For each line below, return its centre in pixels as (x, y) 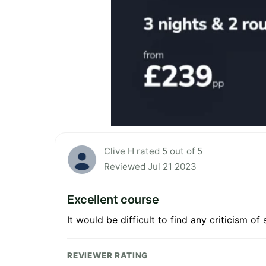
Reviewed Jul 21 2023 (150, 167)
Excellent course (113, 200)
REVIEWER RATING (108, 256)
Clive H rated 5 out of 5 (153, 151)
